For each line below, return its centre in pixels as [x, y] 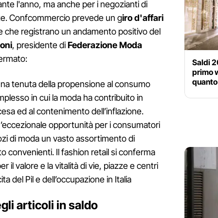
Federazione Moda [105, 45]
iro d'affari [143, 18]
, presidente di [40, 45]
